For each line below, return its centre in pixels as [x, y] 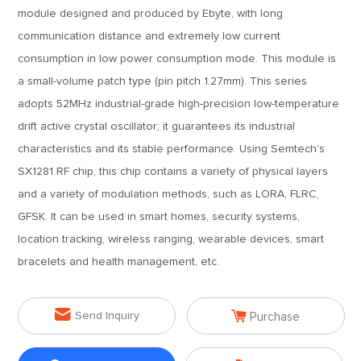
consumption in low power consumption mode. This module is [177, 59]
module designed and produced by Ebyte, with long [151, 14]
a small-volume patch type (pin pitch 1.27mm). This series [163, 81]
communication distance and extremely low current [149, 36]
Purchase [275, 317]
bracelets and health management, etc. [119, 262]
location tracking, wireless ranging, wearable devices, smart [171, 239]
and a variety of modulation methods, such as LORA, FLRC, [169, 194]
